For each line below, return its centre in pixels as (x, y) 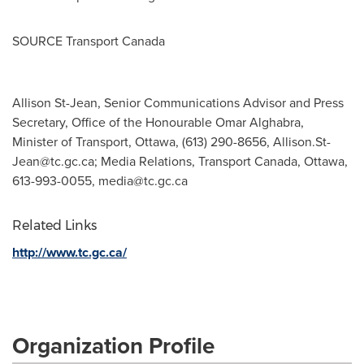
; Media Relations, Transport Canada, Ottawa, (221, 161)
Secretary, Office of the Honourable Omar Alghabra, (158, 122)
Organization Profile (113, 346)
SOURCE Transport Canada (89, 41)
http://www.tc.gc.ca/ (69, 252)
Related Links (54, 225)
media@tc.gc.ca (143, 181)
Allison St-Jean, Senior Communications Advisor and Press (178, 103)
